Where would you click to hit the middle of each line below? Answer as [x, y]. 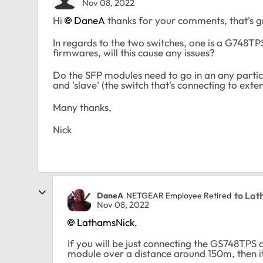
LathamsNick [106, 222]
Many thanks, [83, 107]
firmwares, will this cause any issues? [135, 53]
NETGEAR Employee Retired [179, 195]
